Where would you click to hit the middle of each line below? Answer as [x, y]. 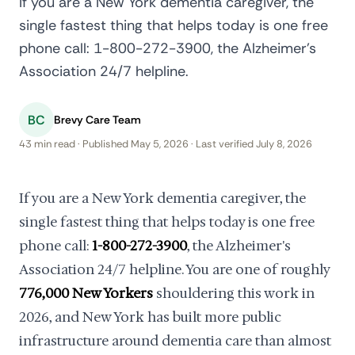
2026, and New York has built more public [150, 317]
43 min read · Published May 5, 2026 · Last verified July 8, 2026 [166, 144]
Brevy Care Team [97, 119]
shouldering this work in [234, 293]
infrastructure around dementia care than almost [175, 341]
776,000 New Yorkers [86, 293]
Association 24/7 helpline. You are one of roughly [174, 269]
